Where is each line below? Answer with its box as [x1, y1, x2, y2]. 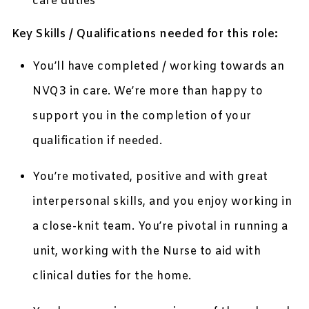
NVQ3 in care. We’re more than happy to [32, 84, 263, 99]
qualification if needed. [32, 134, 163, 149]
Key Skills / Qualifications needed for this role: [12, 27, 279, 42]
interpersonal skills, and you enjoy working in [32, 195, 292, 210]
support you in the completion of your [32, 109, 252, 124]
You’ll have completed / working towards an [32, 59, 285, 74]
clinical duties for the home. [32, 269, 192, 284]
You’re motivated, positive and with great [32, 170, 268, 185]
